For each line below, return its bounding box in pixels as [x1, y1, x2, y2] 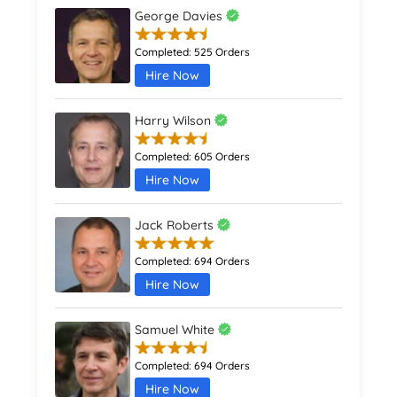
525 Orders [194, 45, 251, 59]
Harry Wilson [135, 113, 215, 129]
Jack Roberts [135, 217, 218, 234]
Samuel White [135, 322, 219, 339]
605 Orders [194, 150, 251, 164]
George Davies [135, 8, 227, 25]
